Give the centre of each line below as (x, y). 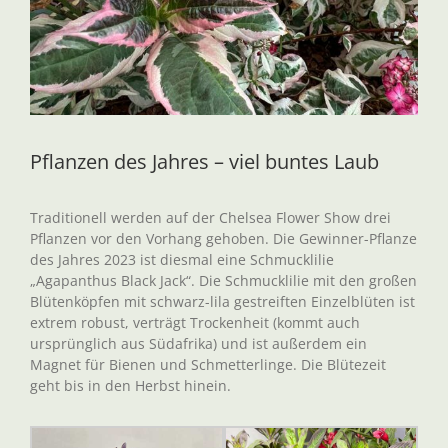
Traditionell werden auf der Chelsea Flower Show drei (210, 217)
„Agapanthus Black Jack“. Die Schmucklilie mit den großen (223, 280)
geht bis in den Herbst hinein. (130, 385)
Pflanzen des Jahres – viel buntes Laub (204, 161)
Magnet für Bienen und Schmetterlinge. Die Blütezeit (208, 364)
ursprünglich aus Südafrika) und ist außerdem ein (198, 343)
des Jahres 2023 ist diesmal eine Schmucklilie (182, 259)
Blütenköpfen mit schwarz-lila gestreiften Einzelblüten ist (222, 301)
